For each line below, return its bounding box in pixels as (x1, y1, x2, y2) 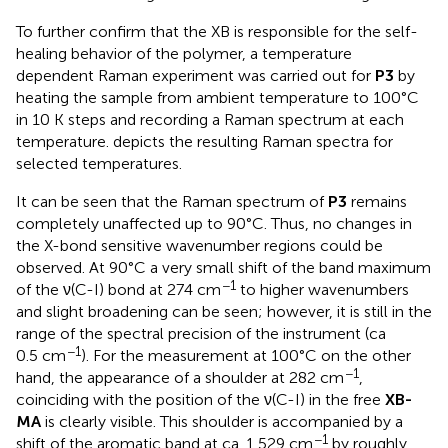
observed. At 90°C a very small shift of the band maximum (16, 258, 431, 278)
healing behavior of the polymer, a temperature (16, 44, 352, 64)
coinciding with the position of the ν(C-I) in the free (16, 390, 385, 410)
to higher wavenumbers (236, 280, 409, 300)
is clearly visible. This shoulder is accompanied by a (41, 412, 403, 432)
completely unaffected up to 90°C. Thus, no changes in (16, 214, 412, 234)
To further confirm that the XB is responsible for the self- (16, 22, 418, 42)
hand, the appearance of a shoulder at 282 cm (16, 368, 344, 388)
